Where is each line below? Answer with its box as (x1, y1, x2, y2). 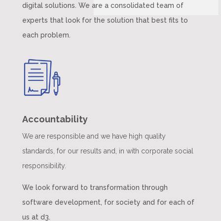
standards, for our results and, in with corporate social (22, 147, 193, 155)
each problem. (22, 31, 71, 39)
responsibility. (22, 161, 66, 170)
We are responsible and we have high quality (22, 132, 166, 140)
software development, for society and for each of (22, 198, 194, 206)
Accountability (22, 113, 88, 124)
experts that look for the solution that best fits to (22, 16, 188, 25)
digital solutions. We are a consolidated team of (22, 1, 184, 10)
